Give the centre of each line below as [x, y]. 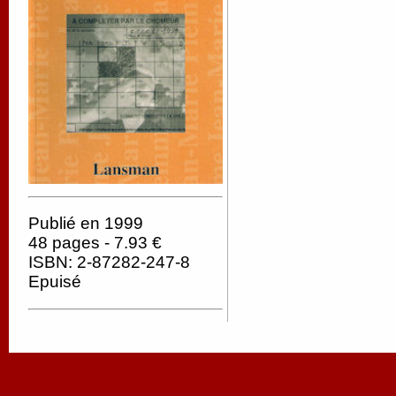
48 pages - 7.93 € [95, 243]
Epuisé [55, 282]
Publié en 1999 [86, 224]
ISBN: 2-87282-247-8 [109, 263]
